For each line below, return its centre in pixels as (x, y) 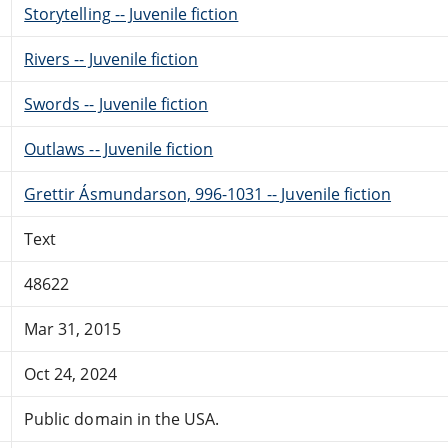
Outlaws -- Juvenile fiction (119, 148)
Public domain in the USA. (122, 418)
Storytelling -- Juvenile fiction (131, 13)
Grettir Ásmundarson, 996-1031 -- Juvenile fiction (208, 193)
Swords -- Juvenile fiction (116, 103)
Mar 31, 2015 (72, 328)
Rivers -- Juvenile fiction (111, 58)
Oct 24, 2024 (70, 373)
